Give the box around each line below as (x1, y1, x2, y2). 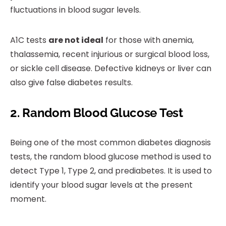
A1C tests (10, 34, 48, 46)
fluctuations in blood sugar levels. (10, 4, 141, 16)
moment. (10, 193, 48, 205)
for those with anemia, (103, 34, 194, 46)
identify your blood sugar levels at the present (10, 179, 193, 191)
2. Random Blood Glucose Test (10, 105, 183, 121)
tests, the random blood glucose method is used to (10, 151, 211, 163)
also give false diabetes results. (10, 77, 133, 89)
